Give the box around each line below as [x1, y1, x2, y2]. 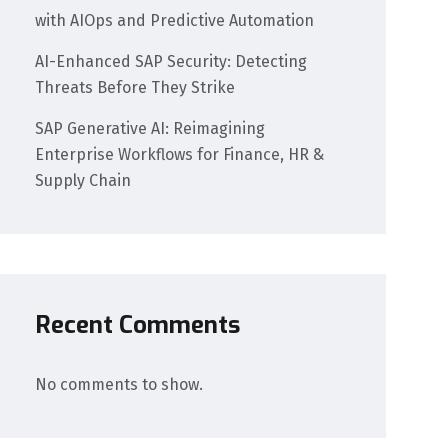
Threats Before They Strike [35, 78, 236, 98]
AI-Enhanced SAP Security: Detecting [35, 52, 308, 72]
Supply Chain [35, 171, 132, 191]
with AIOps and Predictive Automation [35, 11, 315, 31]
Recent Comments [35, 308, 241, 341]
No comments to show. [35, 374, 204, 394]
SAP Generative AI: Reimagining [35, 119, 266, 139]
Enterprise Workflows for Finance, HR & [35, 145, 325, 165]
